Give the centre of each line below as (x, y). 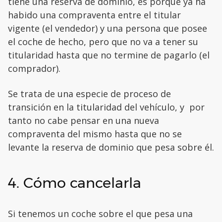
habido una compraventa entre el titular (94, 15)
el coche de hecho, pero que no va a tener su (103, 42)
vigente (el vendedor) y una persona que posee (108, 28)
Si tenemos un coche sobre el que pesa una (100, 214)
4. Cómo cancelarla (75, 183)
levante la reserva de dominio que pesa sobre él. (111, 147)
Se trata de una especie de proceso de (89, 94)
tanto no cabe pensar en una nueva (83, 121)
